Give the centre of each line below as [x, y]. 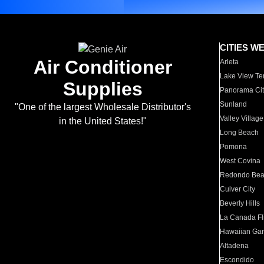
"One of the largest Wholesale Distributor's [103, 107]
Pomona [234, 147]
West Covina [240, 161]
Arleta [230, 62]
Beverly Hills [240, 203]
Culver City [238, 189]
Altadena [235, 246]
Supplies [103, 89]
